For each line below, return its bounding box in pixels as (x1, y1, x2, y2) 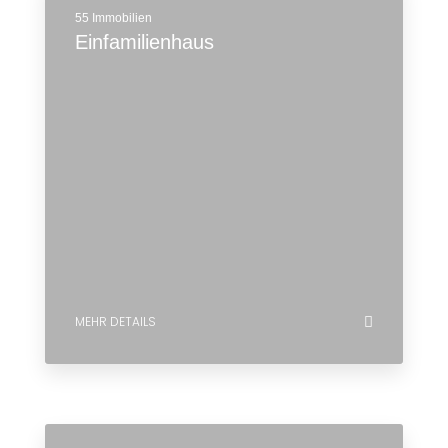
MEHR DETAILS (75, 313, 156, 330)
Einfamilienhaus (75, 31, 214, 53)
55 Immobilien (75, 11, 152, 25)
